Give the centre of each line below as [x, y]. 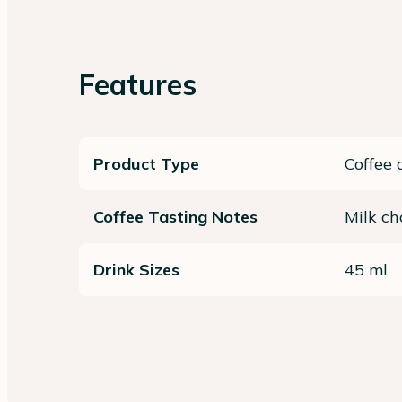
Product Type [146, 164]
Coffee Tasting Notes [175, 217]
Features [138, 85]
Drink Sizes [136, 270]
